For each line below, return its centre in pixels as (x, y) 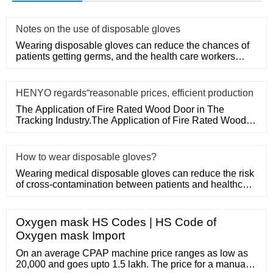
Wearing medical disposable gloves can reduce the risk (135, 174)
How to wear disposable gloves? (86, 157)
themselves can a (54, 68)
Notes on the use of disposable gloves (98, 29)
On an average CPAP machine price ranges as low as (132, 253)
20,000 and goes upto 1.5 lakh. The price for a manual (132, 264)
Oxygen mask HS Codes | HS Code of (116, 222)
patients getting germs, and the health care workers (126, 57)
